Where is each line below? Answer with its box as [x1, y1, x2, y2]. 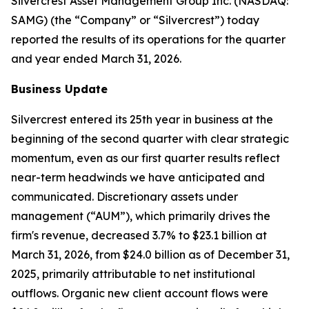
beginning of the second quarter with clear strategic [11, 132, 289, 146]
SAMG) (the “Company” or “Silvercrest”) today [11, 13, 259, 27]
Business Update [11, 82, 108, 96]
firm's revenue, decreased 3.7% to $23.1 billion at [11, 228, 267, 242]
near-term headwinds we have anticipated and [11, 170, 265, 184]
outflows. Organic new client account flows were [11, 286, 268, 300]
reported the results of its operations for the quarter [11, 32, 286, 46]
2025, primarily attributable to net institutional [11, 267, 255, 281]
